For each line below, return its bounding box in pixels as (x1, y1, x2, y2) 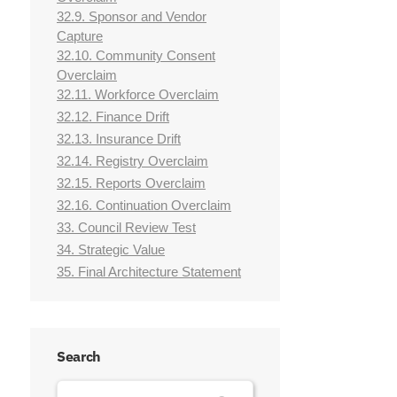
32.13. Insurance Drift (57, 131, 181, 147)
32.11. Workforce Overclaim (57, 87, 219, 103)
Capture (57, 28, 103, 44)
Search (57, 347, 102, 366)
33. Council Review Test (57, 220, 196, 236)
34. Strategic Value (57, 242, 165, 258)
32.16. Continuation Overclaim (57, 198, 231, 214)
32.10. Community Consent (57, 48, 215, 64)
